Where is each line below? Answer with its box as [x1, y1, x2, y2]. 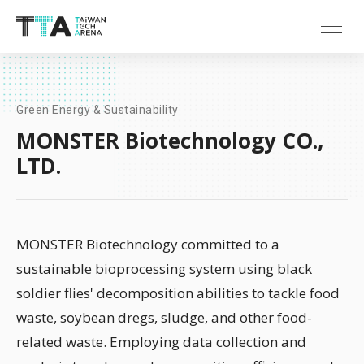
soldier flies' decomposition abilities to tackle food [16, 284, 340, 302]
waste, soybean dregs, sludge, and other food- [16, 308, 312, 327]
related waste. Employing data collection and [16, 332, 306, 351]
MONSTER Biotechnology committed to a [16, 235, 279, 253]
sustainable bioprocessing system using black [16, 259, 312, 278]
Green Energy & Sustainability [16, 103, 179, 116]
